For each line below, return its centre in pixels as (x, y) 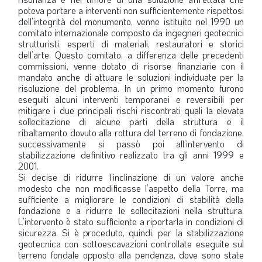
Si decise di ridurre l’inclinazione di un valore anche (131, 177)
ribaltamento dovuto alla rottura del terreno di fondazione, (131, 132)
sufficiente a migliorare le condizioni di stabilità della (131, 199)
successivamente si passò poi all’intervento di (131, 144)
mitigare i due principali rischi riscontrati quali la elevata (131, 110)
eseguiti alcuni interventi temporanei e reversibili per (131, 99)
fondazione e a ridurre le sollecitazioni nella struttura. (131, 210)
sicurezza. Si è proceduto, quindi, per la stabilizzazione (131, 232)
